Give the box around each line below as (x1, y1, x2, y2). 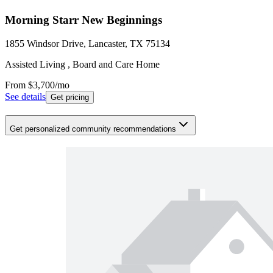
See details (5, 91, 46, 102)
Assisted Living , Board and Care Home (5, 59, 160, 70)
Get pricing (51, 93, 89, 102)
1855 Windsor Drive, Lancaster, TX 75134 (5, 38, 170, 49)
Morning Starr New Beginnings (5, 13, 162, 27)
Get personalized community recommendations (10, 124, 176, 133)
